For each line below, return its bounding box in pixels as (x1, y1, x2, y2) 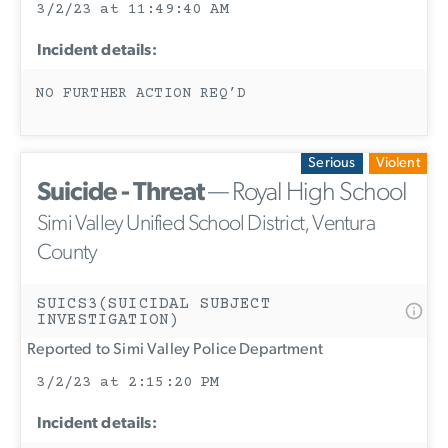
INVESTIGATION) (37, 311, 180, 330)
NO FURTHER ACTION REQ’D (35, 86, 247, 103)
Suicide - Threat (37, 180, 204, 208)
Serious (308, 155, 356, 171)
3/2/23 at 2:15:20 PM (36, 374, 220, 392)
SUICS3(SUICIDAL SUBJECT (37, 295, 271, 314)
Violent (375, 155, 420, 171)
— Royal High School (204, 180, 407, 208)
